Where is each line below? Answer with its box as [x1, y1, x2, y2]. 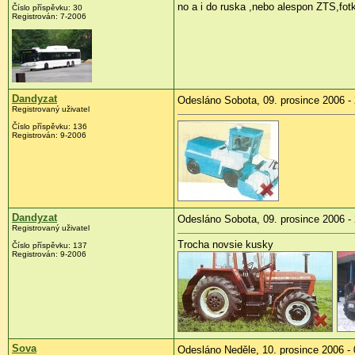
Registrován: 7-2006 [12, 12, 86, 21]
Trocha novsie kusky [177, 239, 273, 251]
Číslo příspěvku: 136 [12, 122, 87, 132]
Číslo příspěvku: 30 [12, 3, 82, 13]
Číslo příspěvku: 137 [12, 241, 87, 250]
